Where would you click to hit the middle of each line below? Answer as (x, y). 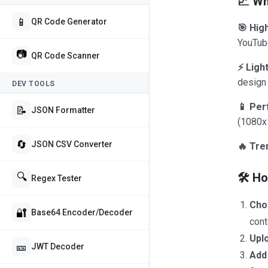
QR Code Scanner (66, 56)
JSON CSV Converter (72, 144)
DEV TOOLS (33, 84)
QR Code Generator (69, 22)
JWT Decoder (58, 246)
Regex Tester (57, 178)
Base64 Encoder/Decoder (82, 212)
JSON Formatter (63, 110)
